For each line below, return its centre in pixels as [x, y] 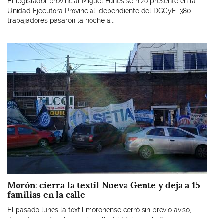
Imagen [19, 48]
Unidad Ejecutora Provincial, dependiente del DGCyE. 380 [99, 10]
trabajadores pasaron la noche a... [61, 20]
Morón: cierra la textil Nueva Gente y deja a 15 [104, 185]
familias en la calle [46, 194]
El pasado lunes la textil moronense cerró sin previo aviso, [99, 210]
